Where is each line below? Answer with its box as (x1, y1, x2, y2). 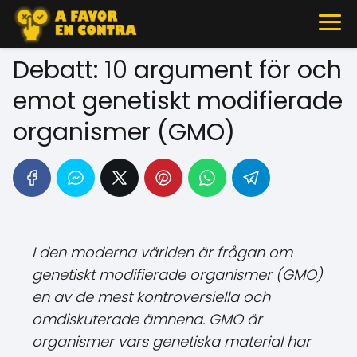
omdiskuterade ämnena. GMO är (32, 309, 262, 329)
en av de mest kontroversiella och (32, 287, 270, 307)
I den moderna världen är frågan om (32, 242, 292, 262)
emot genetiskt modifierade (13, 84, 343, 118)
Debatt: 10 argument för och (13, 53, 342, 87)
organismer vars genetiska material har (32, 331, 311, 351)
